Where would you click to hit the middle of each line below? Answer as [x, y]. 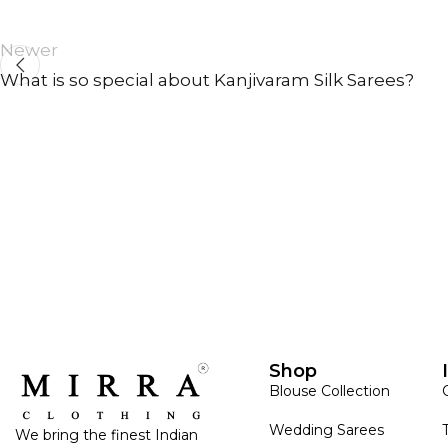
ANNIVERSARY [161, 266]
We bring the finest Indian [106, 435]
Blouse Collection [329, 390]
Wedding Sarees [326, 429]
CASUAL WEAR [364, 266]
